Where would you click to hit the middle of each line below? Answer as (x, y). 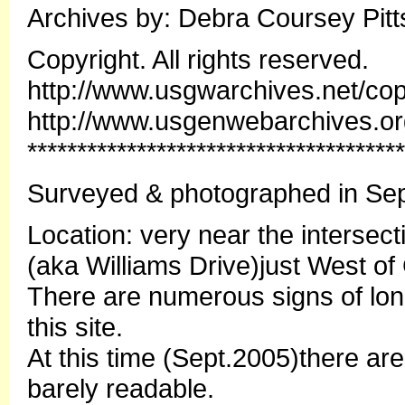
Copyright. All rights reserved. (198, 59)
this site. (75, 327)
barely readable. (121, 388)
